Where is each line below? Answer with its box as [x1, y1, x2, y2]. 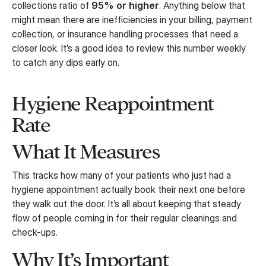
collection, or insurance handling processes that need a [12, 28, 238, 40]
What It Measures [12, 141, 159, 163]
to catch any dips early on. [12, 56, 119, 69]
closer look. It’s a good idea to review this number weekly [12, 42, 246, 55]
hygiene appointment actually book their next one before [12, 183, 245, 196]
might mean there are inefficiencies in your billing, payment [12, 14, 252, 26]
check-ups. [12, 226, 58, 239]
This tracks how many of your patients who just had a [12, 169, 231, 182]
